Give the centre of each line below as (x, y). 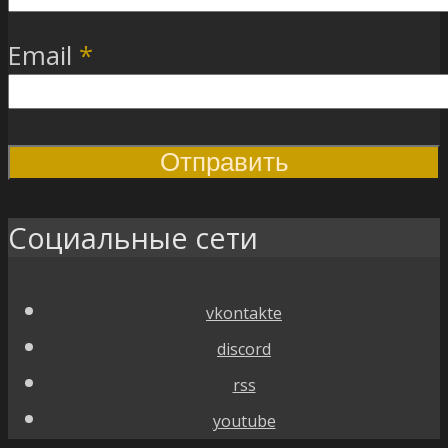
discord (244, 349)
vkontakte (244, 313)
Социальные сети (133, 237)
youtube (244, 421)
